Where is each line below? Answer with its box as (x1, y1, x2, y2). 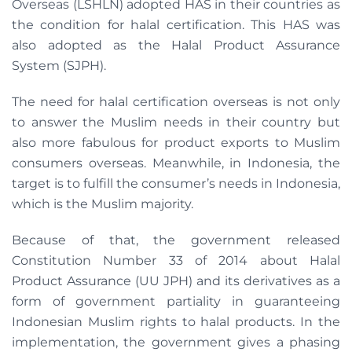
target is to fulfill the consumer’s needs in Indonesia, (12, 176, 340, 192)
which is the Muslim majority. (12, 196, 193, 212)
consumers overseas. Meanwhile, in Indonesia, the (12, 156, 340, 171)
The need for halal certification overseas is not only (12, 94, 340, 110)
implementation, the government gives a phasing (12, 335, 340, 350)
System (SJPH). (12, 58, 106, 74)
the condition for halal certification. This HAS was (12, 17, 340, 33)
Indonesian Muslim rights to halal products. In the (12, 314, 340, 330)
